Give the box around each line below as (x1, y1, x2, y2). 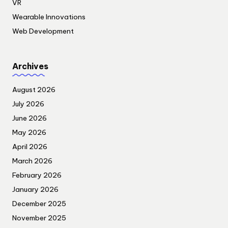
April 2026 (12, 142, 47, 152)
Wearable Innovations (12, 12, 85, 21)
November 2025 (12, 213, 66, 223)
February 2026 (12, 170, 62, 180)
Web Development (12, 26, 74, 36)
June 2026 (12, 113, 47, 123)
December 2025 (12, 199, 66, 209)
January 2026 (12, 185, 59, 194)
